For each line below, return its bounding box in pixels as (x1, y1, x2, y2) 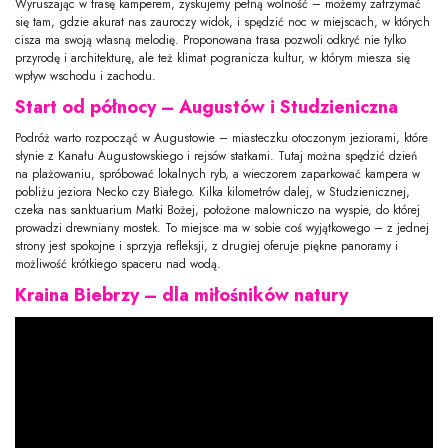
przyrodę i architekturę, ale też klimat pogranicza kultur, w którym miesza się (15, 48, 410, 67)
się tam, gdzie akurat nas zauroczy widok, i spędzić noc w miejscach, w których (15, 12, 430, 31)
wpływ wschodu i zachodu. (15, 66, 156, 85)
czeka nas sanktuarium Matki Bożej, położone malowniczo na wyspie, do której (15, 200, 420, 219)
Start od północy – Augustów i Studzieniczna (15, 93, 398, 120)
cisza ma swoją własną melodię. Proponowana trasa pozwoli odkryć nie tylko (15, 30, 406, 49)
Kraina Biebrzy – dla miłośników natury (15, 281, 348, 308)
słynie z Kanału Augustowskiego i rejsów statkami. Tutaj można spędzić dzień (15, 146, 417, 165)
